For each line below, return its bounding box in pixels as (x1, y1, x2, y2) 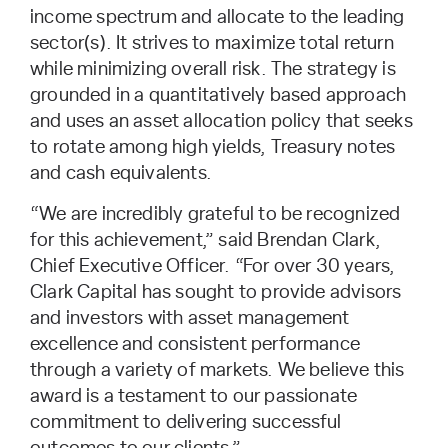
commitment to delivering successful (30, 413, 342, 433)
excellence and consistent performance (30, 335, 361, 355)
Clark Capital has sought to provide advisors (30, 283, 402, 303)
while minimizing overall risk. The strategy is (30, 60, 396, 80)
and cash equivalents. (30, 164, 212, 184)
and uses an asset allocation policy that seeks (30, 112, 413, 132)
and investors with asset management (30, 309, 350, 329)
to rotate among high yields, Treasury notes (30, 138, 396, 158)
